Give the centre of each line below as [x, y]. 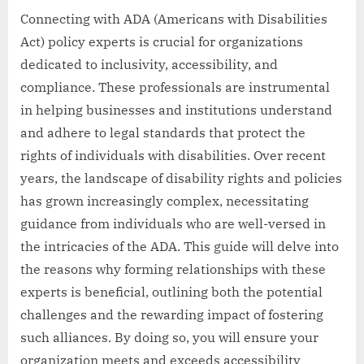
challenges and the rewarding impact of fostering [172, 315]
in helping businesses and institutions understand [176, 110]
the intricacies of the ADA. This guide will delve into [180, 247]
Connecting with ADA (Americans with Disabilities [174, 19]
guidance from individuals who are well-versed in [173, 224]
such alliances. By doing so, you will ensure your [169, 338]
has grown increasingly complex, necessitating [165, 201]
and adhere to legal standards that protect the [163, 133]
